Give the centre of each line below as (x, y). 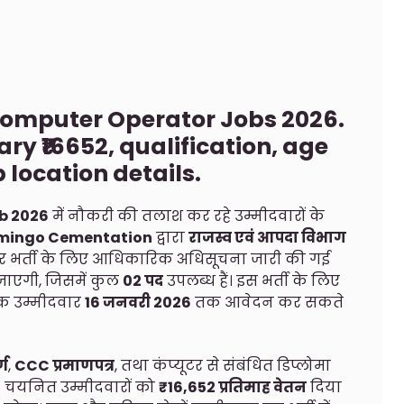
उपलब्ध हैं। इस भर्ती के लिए (252, 280)
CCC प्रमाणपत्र (64, 366)
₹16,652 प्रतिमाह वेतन (233, 388)
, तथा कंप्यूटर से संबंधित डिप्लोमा (223, 366)
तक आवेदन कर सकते (267, 302)
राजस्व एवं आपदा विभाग (267, 237)
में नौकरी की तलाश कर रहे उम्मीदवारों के (187, 216)
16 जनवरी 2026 (138, 302)
